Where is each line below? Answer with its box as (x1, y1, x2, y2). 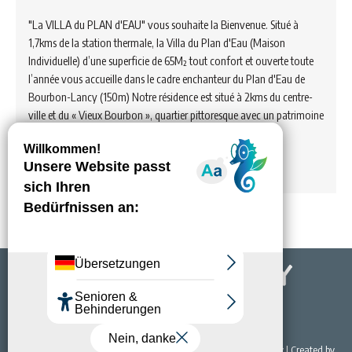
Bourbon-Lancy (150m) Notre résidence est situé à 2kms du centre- (28, 90, 313, 104)
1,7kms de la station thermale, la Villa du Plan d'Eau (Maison (28, 35, 285, 49)
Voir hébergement (28, 161, 114, 174)
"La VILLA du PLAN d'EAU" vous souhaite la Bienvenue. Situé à (28, 17, 299, 31)
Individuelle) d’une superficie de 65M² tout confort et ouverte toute (28, 53, 313, 68)
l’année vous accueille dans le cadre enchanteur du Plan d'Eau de (28, 71, 305, 86)
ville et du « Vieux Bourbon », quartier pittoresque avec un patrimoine (28, 108, 324, 122)
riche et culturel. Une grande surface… (28, 126, 188, 140)
